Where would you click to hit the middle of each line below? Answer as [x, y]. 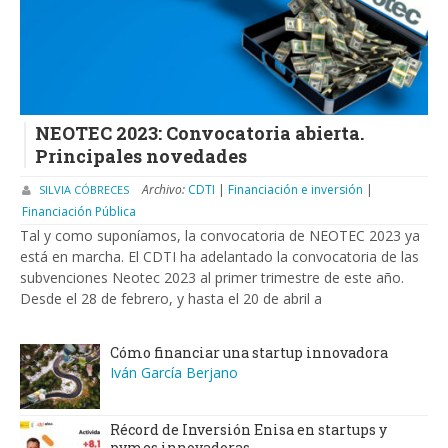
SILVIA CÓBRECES [84, 190]
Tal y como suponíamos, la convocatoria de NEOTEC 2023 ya [220, 236]
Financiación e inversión [297, 190]
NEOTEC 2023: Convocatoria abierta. [199, 132]
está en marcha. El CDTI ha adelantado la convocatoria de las [219, 257]
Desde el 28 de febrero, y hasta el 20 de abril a [171, 299]
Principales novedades [141, 155]
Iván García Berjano [174, 373]
